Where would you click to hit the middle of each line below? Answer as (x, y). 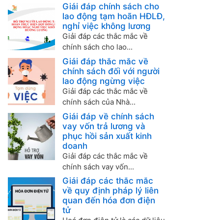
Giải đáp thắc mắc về (105, 61)
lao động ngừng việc (103, 81)
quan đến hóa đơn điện (109, 200)
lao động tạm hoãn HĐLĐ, (113, 16)
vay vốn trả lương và (104, 126)
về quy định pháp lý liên (110, 190)
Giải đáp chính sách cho (110, 6)
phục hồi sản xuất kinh (107, 136)
